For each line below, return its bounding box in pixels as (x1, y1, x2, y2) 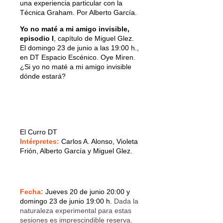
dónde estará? (20, 72, 66, 80)
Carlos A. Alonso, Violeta (61, 137, 138, 145)
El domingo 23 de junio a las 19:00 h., (20, 43, 139, 52)
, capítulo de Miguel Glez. (54, 34, 134, 42)
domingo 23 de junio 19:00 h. (20, 197, 114, 205)
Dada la (114, 197, 138, 205)
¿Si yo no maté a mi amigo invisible (20, 62, 131, 71)
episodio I (20, 34, 54, 42)
